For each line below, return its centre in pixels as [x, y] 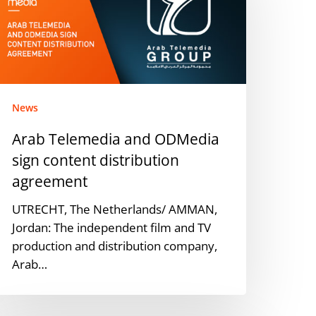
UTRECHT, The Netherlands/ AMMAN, [115, 209]
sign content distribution [96, 160]
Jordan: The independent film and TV [112, 227]
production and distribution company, [115, 245]
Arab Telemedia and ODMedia [116, 139]
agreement [50, 181]
